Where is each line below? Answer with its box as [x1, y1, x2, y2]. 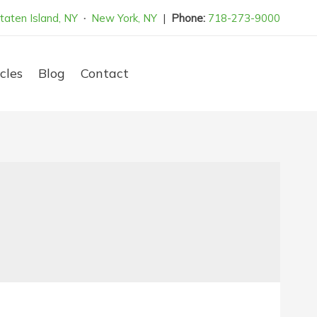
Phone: [171, 11, 205, 25]
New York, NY [91, 11, 157, 25]
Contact [81, 65, 129, 81]
